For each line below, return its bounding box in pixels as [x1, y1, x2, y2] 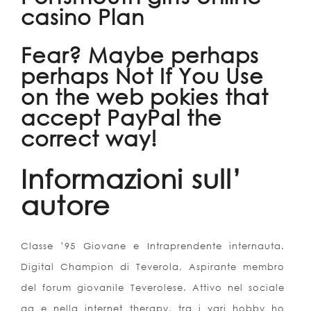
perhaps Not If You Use [21, 62, 264, 88]
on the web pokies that [21, 83, 269, 109]
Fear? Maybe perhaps [21, 42, 259, 67]
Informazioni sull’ [21, 163, 242, 194]
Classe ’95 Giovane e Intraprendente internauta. [21, 240, 285, 252]
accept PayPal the [21, 104, 222, 130]
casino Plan [21, 3, 144, 29]
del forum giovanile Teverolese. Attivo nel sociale [21, 282, 285, 294]
